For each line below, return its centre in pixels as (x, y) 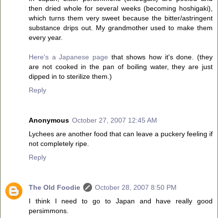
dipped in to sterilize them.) (70, 76)
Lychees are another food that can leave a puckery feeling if (121, 134)
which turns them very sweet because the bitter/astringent (121, 18)
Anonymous (49, 120)
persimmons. (49, 210)
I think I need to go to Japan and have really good (121, 201)
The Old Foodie (54, 187)
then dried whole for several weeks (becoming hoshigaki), (121, 8)
